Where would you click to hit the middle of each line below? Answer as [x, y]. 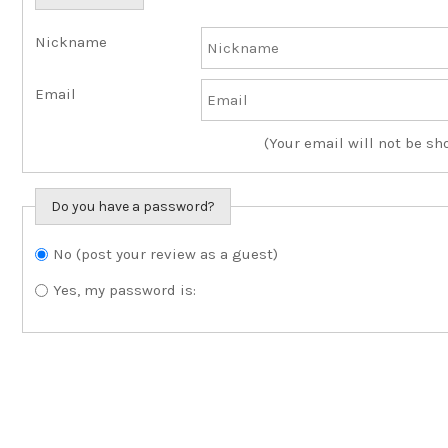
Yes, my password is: [124, 290]
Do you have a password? [133, 206]
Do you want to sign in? [116, 255]
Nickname [71, 41]
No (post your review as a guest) [165, 253]
